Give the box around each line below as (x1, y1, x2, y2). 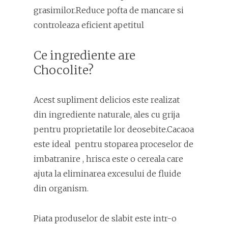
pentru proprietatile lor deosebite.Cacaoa (34, 124, 194, 134)
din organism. (34, 183, 89, 193)
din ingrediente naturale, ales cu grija (34, 109, 180, 120)
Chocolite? (34, 62, 94, 77)
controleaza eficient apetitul (34, 19, 144, 30)
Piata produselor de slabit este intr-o (34, 213, 177, 223)
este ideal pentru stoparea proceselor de (34, 138, 193, 149)
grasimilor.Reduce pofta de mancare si (34, 5, 184, 15)
